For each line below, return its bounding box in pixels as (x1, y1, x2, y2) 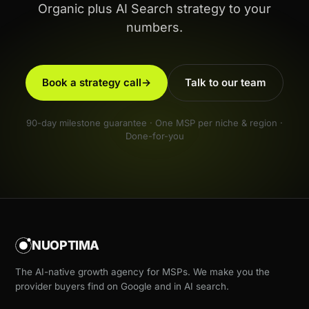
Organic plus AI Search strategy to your (38, 1, 271, 17)
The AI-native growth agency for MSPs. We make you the (15, 266, 270, 278)
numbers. (126, 20, 183, 35)
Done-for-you (125, 130, 184, 142)
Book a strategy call (42, 76, 141, 90)
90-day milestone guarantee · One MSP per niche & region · (26, 117, 283, 129)
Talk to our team (185, 76, 266, 90)
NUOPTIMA (32, 238, 100, 253)
